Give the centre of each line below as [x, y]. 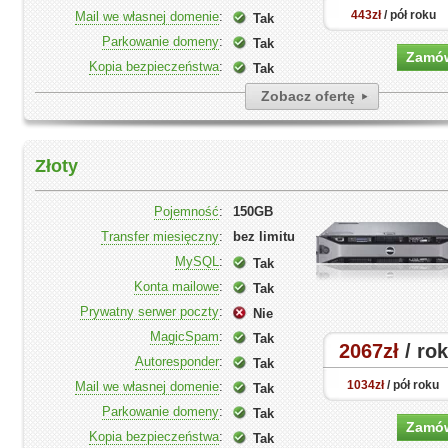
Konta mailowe [176, 286]
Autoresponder [177, 361]
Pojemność [186, 211]
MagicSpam [184, 336]
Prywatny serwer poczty [149, 311]
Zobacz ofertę [308, 96]
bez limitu [264, 236]
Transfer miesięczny [160, 236]
